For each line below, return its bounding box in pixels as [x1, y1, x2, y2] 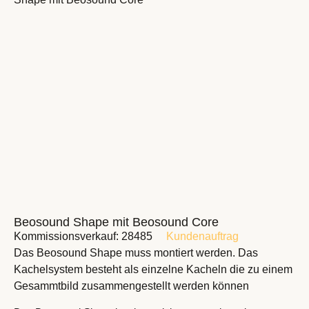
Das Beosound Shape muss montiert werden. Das [14, 247, 258, 259]
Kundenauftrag [166, 230, 239, 243]
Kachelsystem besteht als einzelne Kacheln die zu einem [14, 263, 292, 276]
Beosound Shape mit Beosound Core [14, 215, 219, 230]
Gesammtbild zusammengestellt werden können [14, 280, 249, 292]
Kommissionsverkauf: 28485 [14, 230, 152, 243]
